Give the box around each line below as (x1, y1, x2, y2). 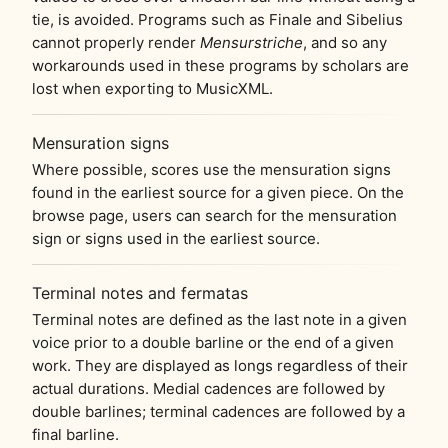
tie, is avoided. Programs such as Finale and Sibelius (32, 9, 403, 29)
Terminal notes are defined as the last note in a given (32, 309, 407, 329)
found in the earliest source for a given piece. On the (32, 182, 404, 202)
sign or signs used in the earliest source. (32, 228, 320, 248)
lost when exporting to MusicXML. (32, 78, 273, 98)
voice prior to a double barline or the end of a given (32, 332, 394, 352)
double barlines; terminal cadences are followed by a (32, 401, 405, 421)
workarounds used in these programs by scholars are (32, 55, 409, 75)
